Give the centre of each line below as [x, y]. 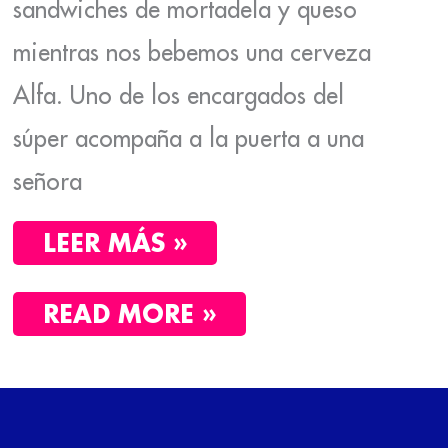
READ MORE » [129, 313]
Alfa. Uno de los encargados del [178, 94]
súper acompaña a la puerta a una [188, 137]
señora [47, 180]
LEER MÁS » [114, 242]
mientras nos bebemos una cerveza [191, 51]
